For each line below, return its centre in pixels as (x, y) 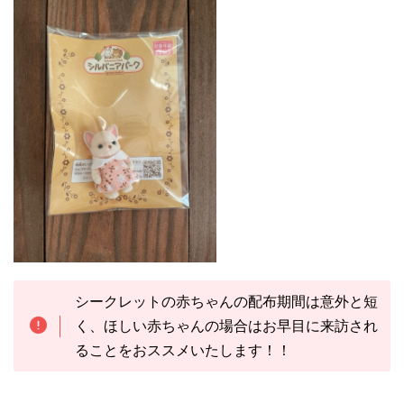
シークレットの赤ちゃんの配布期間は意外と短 (226, 302)
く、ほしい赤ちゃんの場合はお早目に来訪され (226, 326)
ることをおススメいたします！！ (183, 350)
